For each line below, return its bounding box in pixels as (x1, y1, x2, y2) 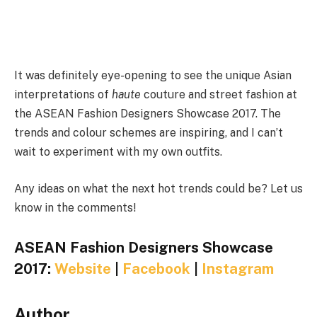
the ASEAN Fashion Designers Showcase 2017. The (14, 107, 281, 121)
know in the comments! (14, 200, 136, 214)
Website (54, 260, 111, 277)
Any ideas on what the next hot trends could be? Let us (14, 181, 303, 195)
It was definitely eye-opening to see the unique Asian (14, 69, 292, 83)
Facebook (122, 260, 190, 277)
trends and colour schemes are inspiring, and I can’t (14, 126, 283, 140)
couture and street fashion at (141, 88, 297, 102)
